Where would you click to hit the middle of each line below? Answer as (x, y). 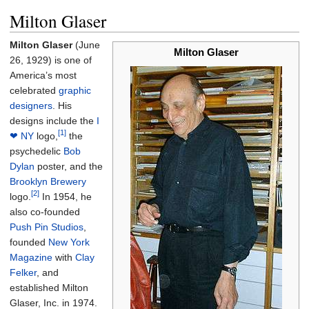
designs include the (53, 121)
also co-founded (45, 212)
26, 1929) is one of (51, 60)
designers (31, 106)
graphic (75, 90)
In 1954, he (66, 197)
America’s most (43, 75)
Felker (23, 272)
